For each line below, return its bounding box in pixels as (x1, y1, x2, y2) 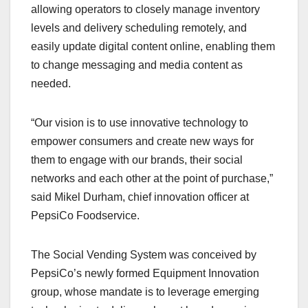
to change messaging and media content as (31, 58, 243, 71)
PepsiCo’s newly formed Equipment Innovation (31, 267, 259, 279)
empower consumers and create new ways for (31, 135, 254, 147)
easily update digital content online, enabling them (31, 40, 275, 52)
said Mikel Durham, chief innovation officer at (31, 190, 249, 203)
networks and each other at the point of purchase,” (31, 172, 273, 184)
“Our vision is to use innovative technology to (31, 116, 248, 129)
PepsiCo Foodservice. (31, 209, 140, 221)
